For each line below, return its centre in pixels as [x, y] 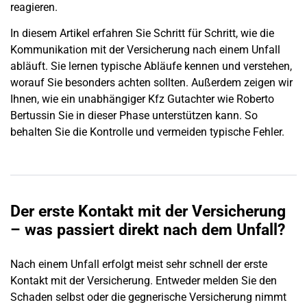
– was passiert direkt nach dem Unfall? [148, 230]
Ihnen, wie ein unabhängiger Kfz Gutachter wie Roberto [142, 99]
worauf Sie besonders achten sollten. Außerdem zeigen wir [151, 83]
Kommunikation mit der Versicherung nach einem [131, 50]
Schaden [32, 297]
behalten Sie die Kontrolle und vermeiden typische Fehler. [147, 132]
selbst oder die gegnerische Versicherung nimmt [170, 297]
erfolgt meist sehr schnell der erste [183, 265]
